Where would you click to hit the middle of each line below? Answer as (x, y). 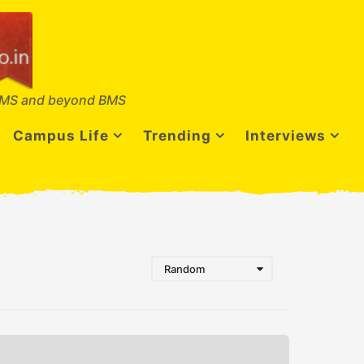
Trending (177, 136)
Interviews (286, 136)
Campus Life (61, 136)
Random (184, 269)
